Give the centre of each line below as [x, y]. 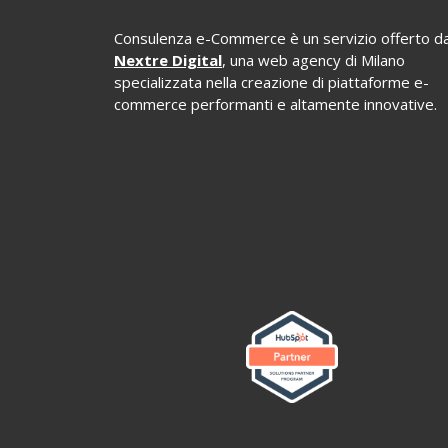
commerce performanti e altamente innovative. [275, 104]
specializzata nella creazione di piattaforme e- [271, 82]
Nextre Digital [168, 60]
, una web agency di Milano [313, 60]
